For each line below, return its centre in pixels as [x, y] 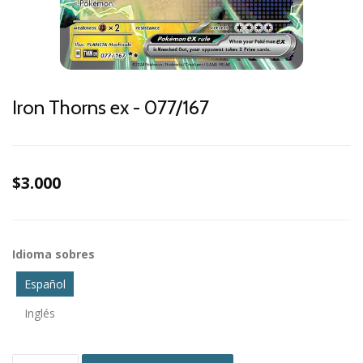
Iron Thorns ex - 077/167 [111, 107]
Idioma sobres [53, 254]
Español [45, 284]
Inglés [40, 313]
